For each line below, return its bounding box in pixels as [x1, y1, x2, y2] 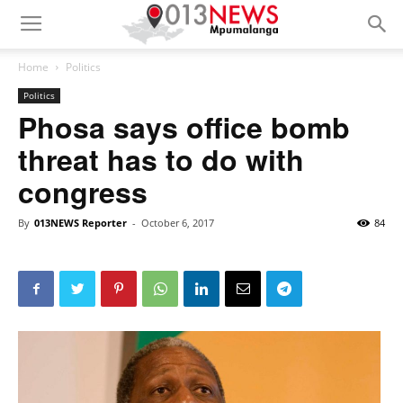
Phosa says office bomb [18, 106, 350, 148]
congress [18, 171, 148, 212]
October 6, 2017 [141, 216, 214, 229]
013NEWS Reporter [34, 216, 127, 229]
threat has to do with [18, 139, 304, 180]
